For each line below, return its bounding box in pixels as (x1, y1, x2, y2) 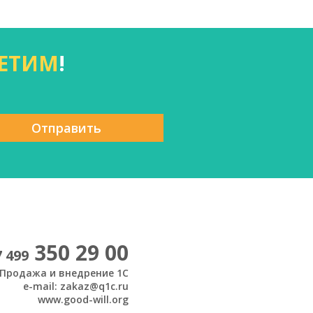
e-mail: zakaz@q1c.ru (23, 279, 129, 293)
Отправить (31, 119, 101, 136)
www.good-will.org (38, 293, 129, 306)
